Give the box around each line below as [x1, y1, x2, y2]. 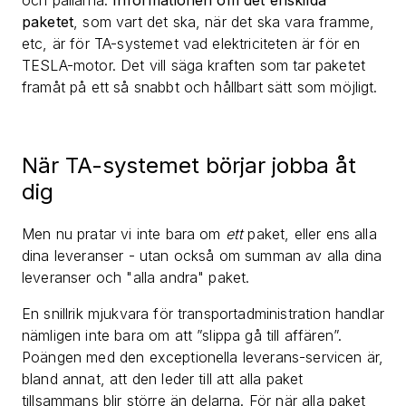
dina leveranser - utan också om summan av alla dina [22, 246, 382, 266]
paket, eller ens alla [243, 225, 377, 244]
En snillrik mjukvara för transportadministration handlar [22, 304, 384, 324]
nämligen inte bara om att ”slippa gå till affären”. [22, 326, 343, 345]
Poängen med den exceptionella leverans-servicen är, [22, 348, 384, 367]
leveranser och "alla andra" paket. [22, 268, 250, 287]
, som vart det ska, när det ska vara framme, [73, 13, 375, 32]
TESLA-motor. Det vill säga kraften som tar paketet [22, 56, 366, 75]
